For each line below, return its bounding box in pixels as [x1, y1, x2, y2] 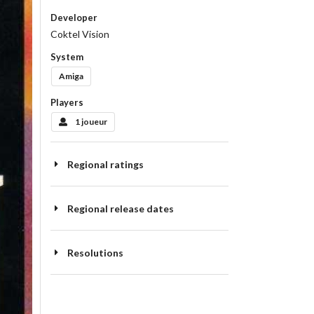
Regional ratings [67, 158, 144, 171]
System [50, 51, 83, 63]
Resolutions [67, 247, 123, 259]
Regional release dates [67, 203, 174, 215]
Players [50, 97, 83, 109]
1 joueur [75, 116, 108, 128]
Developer [50, 12, 97, 24]
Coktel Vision [50, 28, 109, 41]
